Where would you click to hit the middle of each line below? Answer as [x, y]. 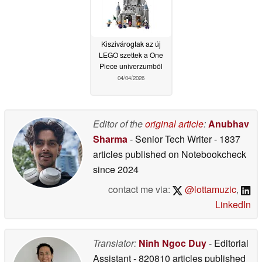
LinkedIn [233, 204]
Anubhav [229, 123]
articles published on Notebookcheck [170, 154]
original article [174, 123]
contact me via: [140, 189]
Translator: [115, 243]
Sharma [110, 139]
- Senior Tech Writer [171, 139]
